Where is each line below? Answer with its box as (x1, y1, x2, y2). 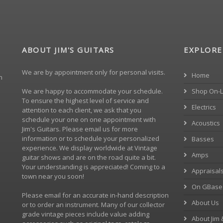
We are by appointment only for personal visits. (22, 68, 165, 77)
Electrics (190, 103, 216, 111)
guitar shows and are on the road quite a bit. (22, 153, 156, 162)
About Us (190, 198, 219, 207)
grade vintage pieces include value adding (22, 210, 149, 219)
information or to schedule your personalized (22, 134, 159, 143)
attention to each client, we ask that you (22, 106, 141, 114)
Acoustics (190, 118, 220, 127)
